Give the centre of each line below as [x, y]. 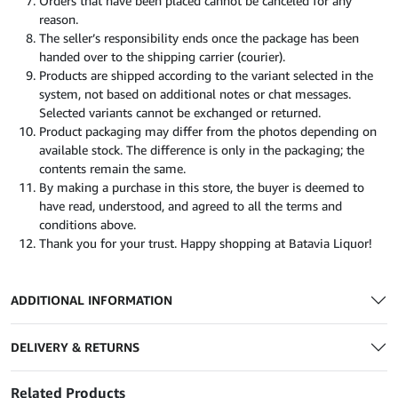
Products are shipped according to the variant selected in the [206, 76]
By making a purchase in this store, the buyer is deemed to [202, 187]
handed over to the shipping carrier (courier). [162, 57]
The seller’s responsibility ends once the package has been [199, 38]
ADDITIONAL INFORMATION [92, 300]
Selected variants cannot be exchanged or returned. [180, 113]
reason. [59, 20]
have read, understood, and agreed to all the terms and [191, 206]
